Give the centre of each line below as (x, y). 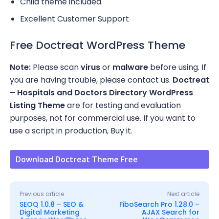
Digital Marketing (50, 212)
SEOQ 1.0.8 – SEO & (52, 205)
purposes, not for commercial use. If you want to (103, 118)
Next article (183, 194)
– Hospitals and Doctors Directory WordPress (101, 93)
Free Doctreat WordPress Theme (98, 45)
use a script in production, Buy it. (72, 131)
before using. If (177, 67)
